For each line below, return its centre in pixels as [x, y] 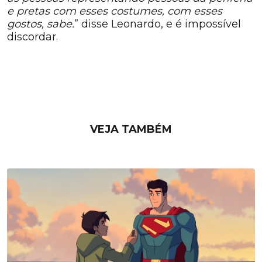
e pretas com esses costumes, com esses [115, 11]
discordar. [32, 37]
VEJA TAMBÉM [131, 130]
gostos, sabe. [41, 24]
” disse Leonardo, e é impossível [158, 24]
